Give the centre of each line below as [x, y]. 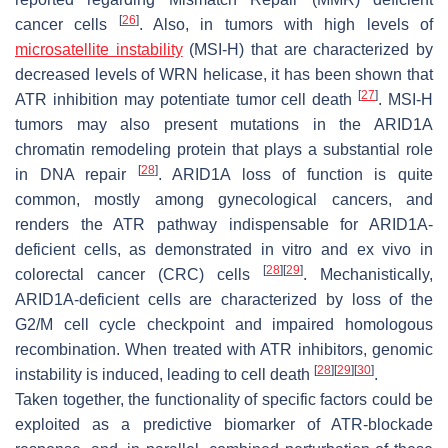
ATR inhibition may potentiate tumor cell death [187, 99]
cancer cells [67, 24]
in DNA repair [76, 174]
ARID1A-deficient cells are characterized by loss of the [224, 299]
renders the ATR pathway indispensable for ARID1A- [224, 224]
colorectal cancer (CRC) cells [139, 274]
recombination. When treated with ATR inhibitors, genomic [224, 349]
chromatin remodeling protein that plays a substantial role [224, 149]
